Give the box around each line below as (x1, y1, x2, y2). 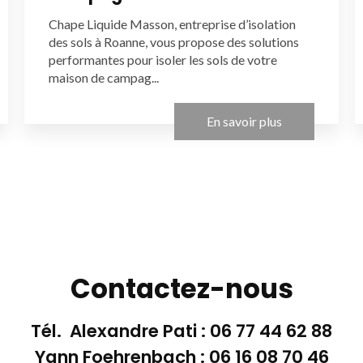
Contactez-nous (70, 270, 293, 307)
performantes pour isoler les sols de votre (48, 51, 277, 67)
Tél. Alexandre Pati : (31, 318, 210, 344)
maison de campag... (48, 69, 159, 85)
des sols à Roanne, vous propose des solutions (48, 33, 299, 49)
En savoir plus (207, 113, 283, 129)
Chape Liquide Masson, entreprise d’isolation (48, 15, 296, 32)
